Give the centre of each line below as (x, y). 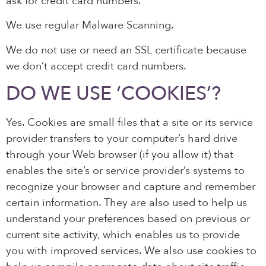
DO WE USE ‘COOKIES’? (113, 94)
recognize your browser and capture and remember (131, 186)
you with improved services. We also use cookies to (131, 251)
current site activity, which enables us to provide (123, 235)
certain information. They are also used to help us (126, 202)
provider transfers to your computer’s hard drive (122, 138)
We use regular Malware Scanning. (90, 26)
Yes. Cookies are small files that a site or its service (129, 122)
